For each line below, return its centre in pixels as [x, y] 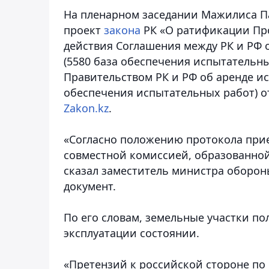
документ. [90, 186]
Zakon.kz [86, 108]
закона [122, 30]
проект [84, 30]
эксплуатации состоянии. [131, 233]
